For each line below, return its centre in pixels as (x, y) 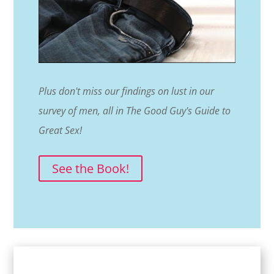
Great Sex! (60, 131)
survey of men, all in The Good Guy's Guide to (134, 111)
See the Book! (90, 169)
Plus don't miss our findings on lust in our (126, 91)
